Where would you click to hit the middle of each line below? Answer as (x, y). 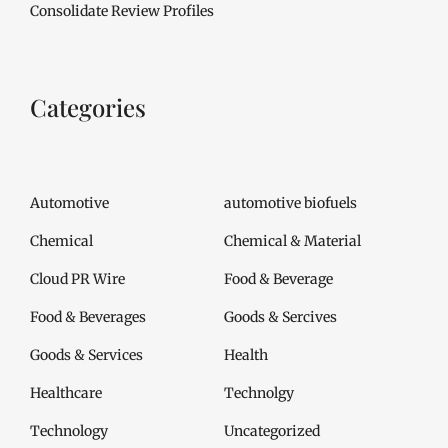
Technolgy (259, 393)
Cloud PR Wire (77, 279)
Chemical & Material (292, 241)
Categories (88, 107)
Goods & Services (86, 355)
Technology (69, 431)
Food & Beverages (88, 317)
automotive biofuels (290, 203)
